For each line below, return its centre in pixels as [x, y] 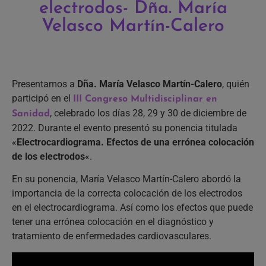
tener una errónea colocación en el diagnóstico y [113, 222]
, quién [236, 84]
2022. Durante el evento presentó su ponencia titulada [125, 128]
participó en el [42, 99]
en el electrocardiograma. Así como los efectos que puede [132, 208]
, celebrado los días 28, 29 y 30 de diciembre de [148, 113]
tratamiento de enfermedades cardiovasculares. [112, 236]
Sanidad [31, 114]
